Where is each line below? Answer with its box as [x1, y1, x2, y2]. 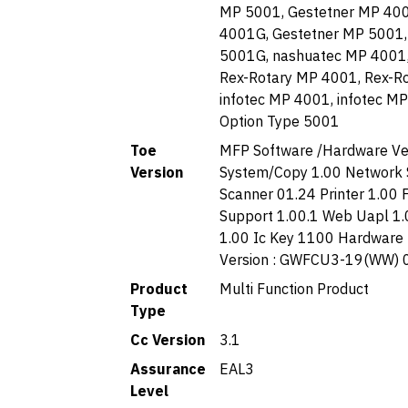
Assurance [130, 360, 206, 378]
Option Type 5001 [219, 112, 340, 130]
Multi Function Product [219, 280, 369, 298]
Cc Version [130, 331, 205, 349]
